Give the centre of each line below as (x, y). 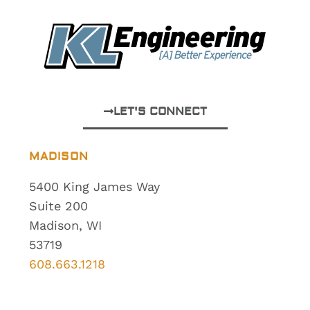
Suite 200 (59, 206)
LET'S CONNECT (160, 111)
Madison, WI (66, 225)
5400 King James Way (95, 186)
